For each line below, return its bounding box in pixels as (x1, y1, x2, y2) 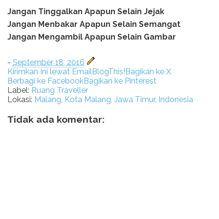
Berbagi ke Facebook (7, 76, 84, 86)
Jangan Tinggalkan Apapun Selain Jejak (7, 7, 164, 17)
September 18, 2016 (13, 58, 85, 67)
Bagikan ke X (125, 67, 171, 77)
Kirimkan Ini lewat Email (7, 67, 92, 77)
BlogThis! (92, 67, 125, 77)
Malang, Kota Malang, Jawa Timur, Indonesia (34, 95, 193, 105)
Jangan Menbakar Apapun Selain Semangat (7, 20, 180, 29)
